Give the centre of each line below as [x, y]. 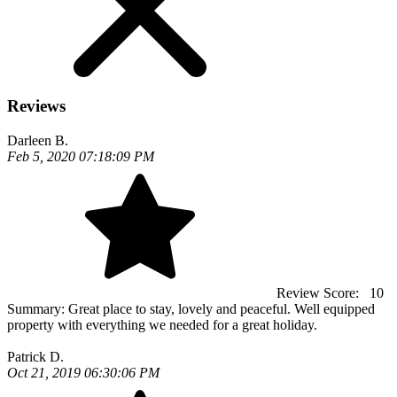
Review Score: [319, 293]
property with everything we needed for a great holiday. [162, 325]
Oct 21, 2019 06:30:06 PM [83, 373]
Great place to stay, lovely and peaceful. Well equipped [222, 309]
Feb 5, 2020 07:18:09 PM [81, 156]
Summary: [38, 309]
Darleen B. [38, 140]
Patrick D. [35, 357]
